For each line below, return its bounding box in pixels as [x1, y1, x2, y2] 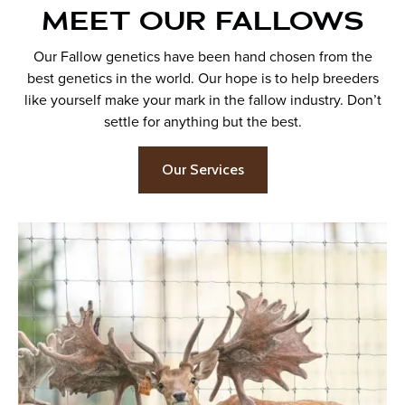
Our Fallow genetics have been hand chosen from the [33, 46, 372, 66]
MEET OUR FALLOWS [41, 5, 364, 36]
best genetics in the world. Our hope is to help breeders [26, 68, 379, 88]
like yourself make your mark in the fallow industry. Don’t [24, 89, 381, 109]
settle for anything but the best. [103, 111, 302, 131]
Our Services [161, 161, 244, 178]
